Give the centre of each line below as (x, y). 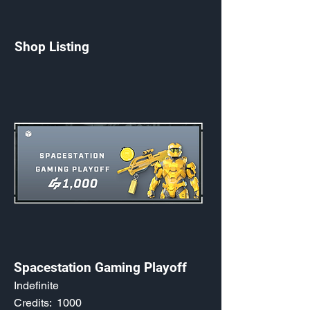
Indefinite (36, 285)
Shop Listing (52, 47)
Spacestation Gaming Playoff (100, 267)
